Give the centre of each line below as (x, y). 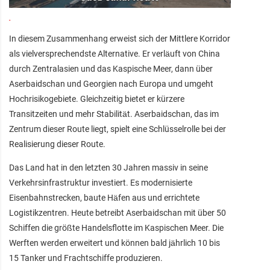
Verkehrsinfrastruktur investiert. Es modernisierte (101, 182)
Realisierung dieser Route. (57, 144)
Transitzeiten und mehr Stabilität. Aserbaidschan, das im (114, 114)
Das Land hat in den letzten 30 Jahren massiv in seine (108, 167)
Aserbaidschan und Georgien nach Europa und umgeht (111, 83)
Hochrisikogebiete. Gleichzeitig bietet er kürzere (97, 99)
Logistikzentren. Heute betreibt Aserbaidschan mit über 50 (118, 212)
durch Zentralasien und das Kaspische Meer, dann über (111, 68)
